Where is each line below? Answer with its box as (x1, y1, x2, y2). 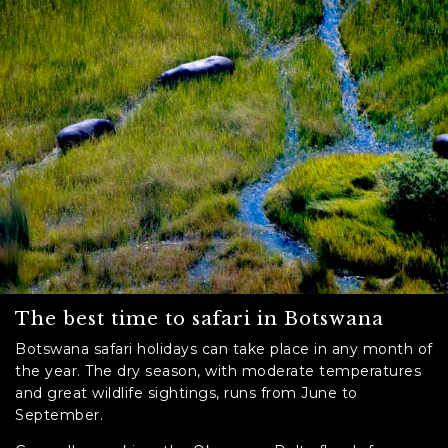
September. (15, 405, 103, 424)
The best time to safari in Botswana (15, 306, 384, 330)
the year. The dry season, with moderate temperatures (15, 361, 421, 380)
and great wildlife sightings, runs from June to (15, 383, 358, 402)
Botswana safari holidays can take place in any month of (15, 339, 433, 358)
